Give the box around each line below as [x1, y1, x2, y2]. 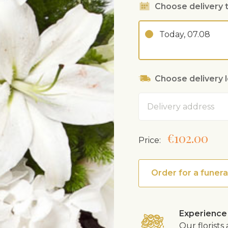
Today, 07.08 [159, 30, 210, 39]
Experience [179, 208, 227, 218]
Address [138, 93, 166, 102]
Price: [138, 135, 161, 145]
